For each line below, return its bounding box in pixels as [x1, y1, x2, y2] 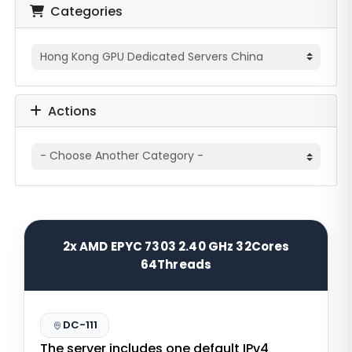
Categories [43, 2, 123, 20]
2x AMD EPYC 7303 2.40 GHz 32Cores [62, 237, 290, 255]
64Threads [140, 255, 212, 273]
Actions [41, 101, 97, 120]
